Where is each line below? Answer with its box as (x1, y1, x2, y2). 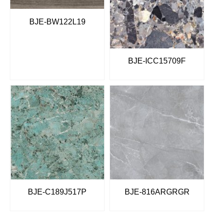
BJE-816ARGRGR (124, 188, 190, 197)
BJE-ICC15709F (128, 57, 186, 66)
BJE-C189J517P (28, 188, 87, 197)
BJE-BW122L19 (29, 17, 86, 26)
